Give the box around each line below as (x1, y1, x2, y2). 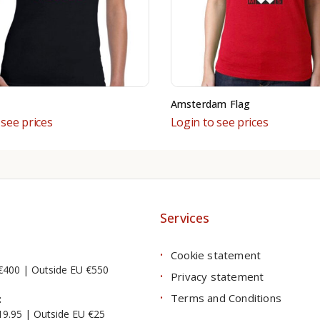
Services (160, 209, 210, 226)
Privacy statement (171, 269, 264, 284)
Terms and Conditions (171, 290, 281, 305)
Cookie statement (171, 247, 261, 262)
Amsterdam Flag (170, 96, 251, 111)
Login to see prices (170, 114, 269, 130)
